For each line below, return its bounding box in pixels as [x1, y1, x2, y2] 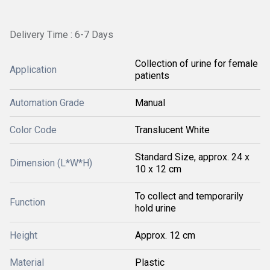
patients [135, 70, 169, 81]
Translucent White [135, 124, 210, 136]
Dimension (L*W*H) [10, 157, 92, 169]
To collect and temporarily [135, 190, 243, 202]
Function [10, 196, 45, 208]
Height [10, 230, 37, 241]
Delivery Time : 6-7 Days [10, 29, 113, 40]
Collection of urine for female [135, 58, 258, 69]
